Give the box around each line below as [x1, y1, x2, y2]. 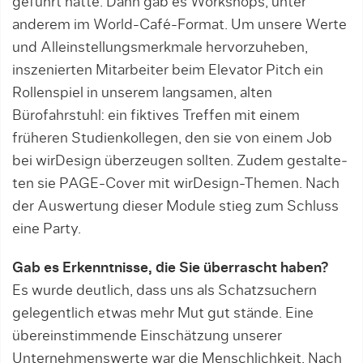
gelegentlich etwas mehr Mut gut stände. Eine [12, 306, 314, 321]
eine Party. [12, 222, 81, 237]
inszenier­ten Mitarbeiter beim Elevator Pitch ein [12, 63, 323, 78]
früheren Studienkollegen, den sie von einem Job [12, 131, 332, 146]
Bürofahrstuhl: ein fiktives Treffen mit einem [12, 109, 300, 123]
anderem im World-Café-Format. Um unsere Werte [12, 18, 347, 32]
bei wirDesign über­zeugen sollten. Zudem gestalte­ [12, 154, 348, 169]
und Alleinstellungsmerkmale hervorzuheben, [12, 41, 308, 55]
